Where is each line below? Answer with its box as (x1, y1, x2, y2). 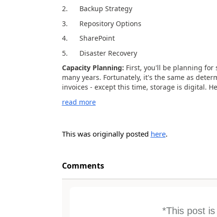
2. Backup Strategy (62, 4, 132, 13)
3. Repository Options (62, 18, 141, 28)
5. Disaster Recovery (62, 48, 137, 58)
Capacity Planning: (62, 63, 124, 72)
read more (62, 97, 96, 107)
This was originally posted (62, 128, 151, 139)
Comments (62, 160, 104, 171)
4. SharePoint (62, 33, 115, 43)
